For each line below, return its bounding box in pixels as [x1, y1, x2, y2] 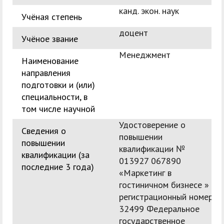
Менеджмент [119, 49, 170, 61]
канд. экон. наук [119, 5, 179, 17]
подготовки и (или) [21, 79, 95, 91]
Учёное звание [21, 33, 78, 45]
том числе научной [21, 103, 95, 115]
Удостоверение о [119, 119, 185, 131]
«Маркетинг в [119, 167, 171, 179]
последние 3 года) [21, 161, 94, 173]
